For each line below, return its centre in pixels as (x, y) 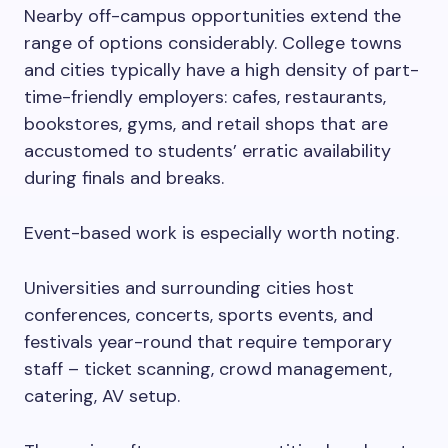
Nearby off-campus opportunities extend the (212, 16)
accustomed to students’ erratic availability (207, 151)
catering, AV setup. (102, 396)
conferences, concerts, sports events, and (198, 315)
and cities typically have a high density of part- (221, 70)
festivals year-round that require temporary (208, 342)
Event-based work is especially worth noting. (211, 233)
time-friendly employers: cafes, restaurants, (205, 97)
